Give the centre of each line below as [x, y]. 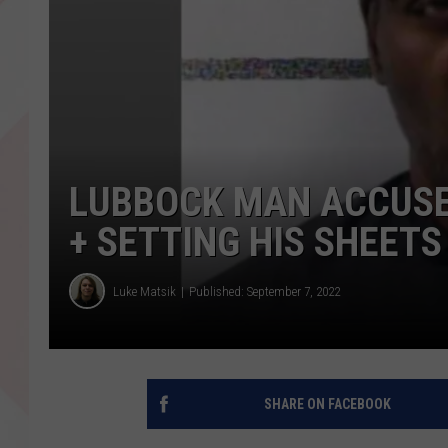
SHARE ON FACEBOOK [327, 404]
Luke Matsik [144, 291]
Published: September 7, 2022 [264, 291]
